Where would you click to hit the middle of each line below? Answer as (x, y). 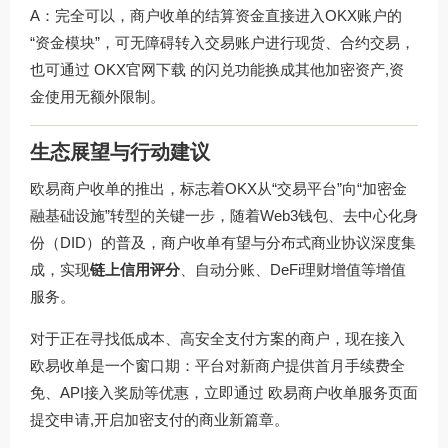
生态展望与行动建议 (120, 151)
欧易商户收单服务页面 (343, 392)
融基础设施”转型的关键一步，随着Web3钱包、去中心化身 (224, 215)
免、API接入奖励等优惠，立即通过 (149, 392)
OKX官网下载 (140, 70)
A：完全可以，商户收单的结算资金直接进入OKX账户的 (216, 16)
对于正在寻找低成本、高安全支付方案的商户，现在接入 (217, 338)
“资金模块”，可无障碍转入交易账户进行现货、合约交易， (222, 43)
